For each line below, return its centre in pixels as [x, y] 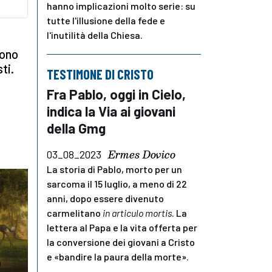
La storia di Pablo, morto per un [114, 169]
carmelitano [75, 212]
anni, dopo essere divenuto [105, 198]
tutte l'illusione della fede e [106, 20]
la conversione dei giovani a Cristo [121, 242]
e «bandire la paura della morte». [118, 256]
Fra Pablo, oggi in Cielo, [116, 94]
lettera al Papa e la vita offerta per [122, 227]
